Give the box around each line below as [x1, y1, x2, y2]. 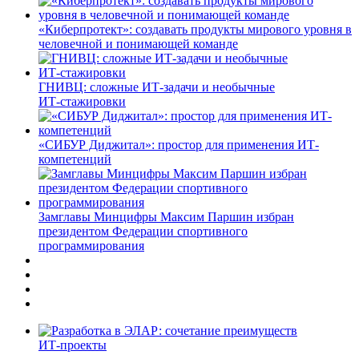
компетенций [38, 151, 111, 166]
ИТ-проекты [38, 337, 107, 352]
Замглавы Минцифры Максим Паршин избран [38, 209, 294, 224]
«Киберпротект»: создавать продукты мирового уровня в [38, 22, 352, 36]
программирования [38, 238, 144, 252]
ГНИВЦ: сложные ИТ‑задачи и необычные [38, 79, 275, 94]
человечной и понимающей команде [38, 36, 238, 50]
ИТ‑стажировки [38, 94, 126, 108]
